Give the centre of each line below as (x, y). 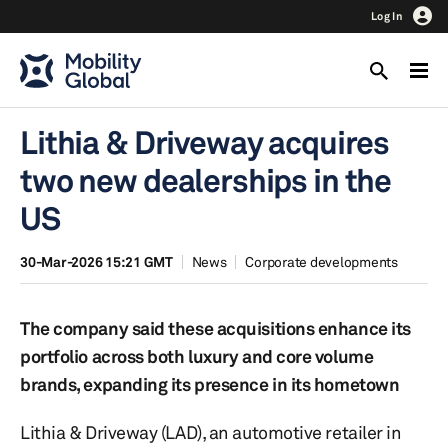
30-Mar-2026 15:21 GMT (96, 261)
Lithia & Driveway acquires (205, 142)
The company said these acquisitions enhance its (215, 328)
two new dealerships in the (206, 180)
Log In (387, 16)
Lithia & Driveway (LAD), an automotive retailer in (211, 432)
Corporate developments (321, 261)
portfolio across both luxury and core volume (197, 356)
